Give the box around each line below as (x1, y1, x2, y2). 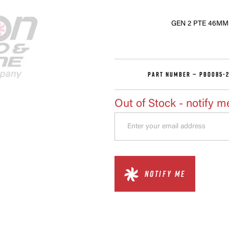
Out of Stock (114, 99, 176, 110)
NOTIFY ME (144, 168, 186, 179)
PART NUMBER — (148, 70, 200, 78)
